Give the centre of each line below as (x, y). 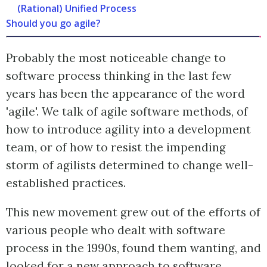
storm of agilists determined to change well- (130, 165)
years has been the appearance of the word (125, 94)
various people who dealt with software (116, 230)
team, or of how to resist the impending (116, 148)
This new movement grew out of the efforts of (133, 212)
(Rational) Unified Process (77, 9)
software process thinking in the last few (119, 76)
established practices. (66, 183)
